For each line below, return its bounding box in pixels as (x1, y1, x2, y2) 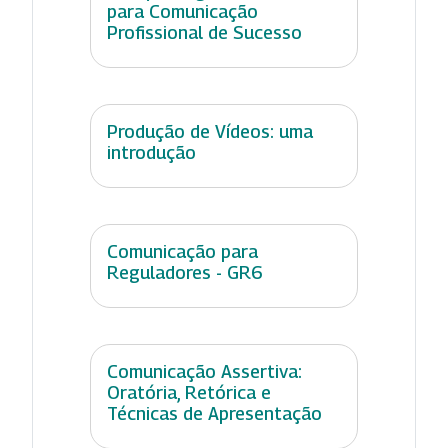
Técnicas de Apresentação (107, 402, 322, 424)
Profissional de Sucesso (107, 21, 302, 43)
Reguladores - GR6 (107, 261, 263, 283)
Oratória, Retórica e (107, 381, 271, 403)
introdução (107, 141, 196, 163)
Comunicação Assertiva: (107, 360, 302, 382)
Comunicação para (107, 240, 258, 262)
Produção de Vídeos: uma (107, 120, 313, 142)
